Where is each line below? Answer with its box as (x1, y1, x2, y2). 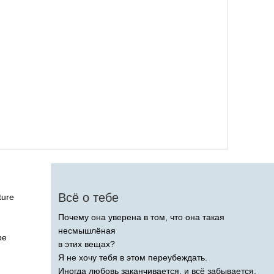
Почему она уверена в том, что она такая (58, 212, 224, 222)
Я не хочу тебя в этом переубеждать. (58, 252, 207, 262)
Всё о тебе (58, 190, 119, 204)
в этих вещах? (58, 239, 115, 249)
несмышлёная (58, 225, 116, 235)
